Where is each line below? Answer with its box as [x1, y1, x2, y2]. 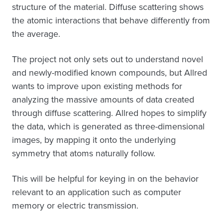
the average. [12, 27, 60, 41]
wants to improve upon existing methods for [12, 80, 182, 93]
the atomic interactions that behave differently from [12, 14, 210, 27]
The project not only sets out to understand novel [12, 53, 203, 66]
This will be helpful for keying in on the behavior [12, 172, 199, 186]
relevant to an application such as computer [12, 186, 181, 199]
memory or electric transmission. [12, 199, 138, 213]
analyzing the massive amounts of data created [12, 93, 194, 107]
